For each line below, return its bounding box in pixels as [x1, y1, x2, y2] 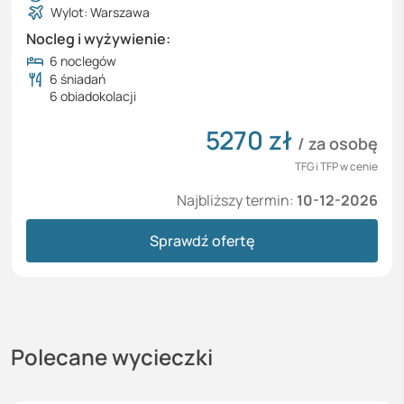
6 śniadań [50, 70, 106, 88]
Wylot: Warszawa [50, 4, 150, 22]
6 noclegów [50, 52, 116, 70]
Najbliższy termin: [177, 190, 297, 211]
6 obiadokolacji [50, 87, 136, 106]
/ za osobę [298, 133, 378, 155]
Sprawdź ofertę [150, 231, 254, 252]
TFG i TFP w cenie [295, 159, 378, 175]
